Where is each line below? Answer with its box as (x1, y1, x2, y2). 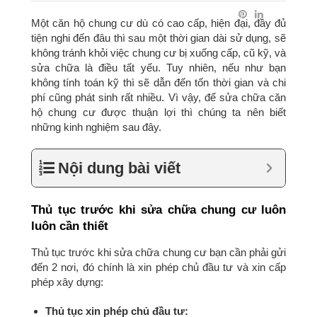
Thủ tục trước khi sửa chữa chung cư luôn (31, 202, 286, 217)
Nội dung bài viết (58, 159, 180, 177)
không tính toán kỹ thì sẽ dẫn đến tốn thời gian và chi (31, 76, 286, 88)
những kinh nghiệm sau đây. (31, 121, 161, 133)
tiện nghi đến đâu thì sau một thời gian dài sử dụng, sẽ (31, 32, 286, 44)
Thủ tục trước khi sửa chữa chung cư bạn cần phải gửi (31, 246, 286, 258)
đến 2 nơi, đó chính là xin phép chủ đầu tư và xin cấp (31, 261, 286, 273)
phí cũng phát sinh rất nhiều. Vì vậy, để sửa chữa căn (31, 91, 286, 103)
